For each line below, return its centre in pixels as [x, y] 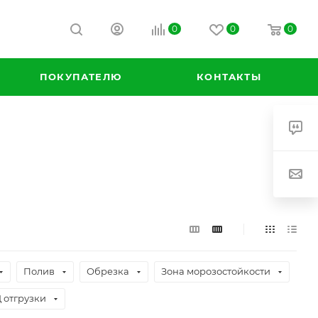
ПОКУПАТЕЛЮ [81, 77]
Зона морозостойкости [216, 271]
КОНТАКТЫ [229, 77]
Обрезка [108, 271]
